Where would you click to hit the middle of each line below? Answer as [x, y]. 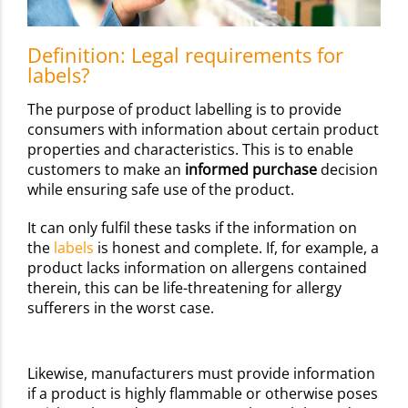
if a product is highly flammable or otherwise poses [203, 393]
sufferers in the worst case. [122, 307]
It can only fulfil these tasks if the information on [192, 227]
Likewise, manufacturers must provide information [201, 373]
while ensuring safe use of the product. [163, 189]
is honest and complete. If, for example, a [238, 247]
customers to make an [106, 169]
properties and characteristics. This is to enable [190, 149]
